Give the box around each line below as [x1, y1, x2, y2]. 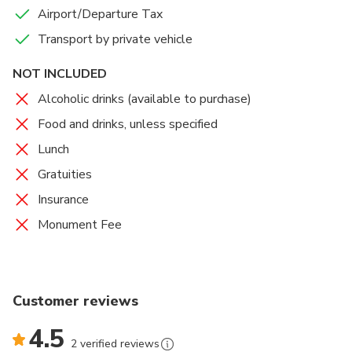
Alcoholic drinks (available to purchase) [38, 90, 252, 108]
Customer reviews [13, 291, 138, 311]
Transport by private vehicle [38, 31, 192, 49]
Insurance [38, 191, 89, 209]
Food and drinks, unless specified [38, 115, 218, 134]
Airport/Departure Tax [38, 5, 163, 24]
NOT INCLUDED [13, 65, 107, 83]
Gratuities [38, 166, 92, 184]
